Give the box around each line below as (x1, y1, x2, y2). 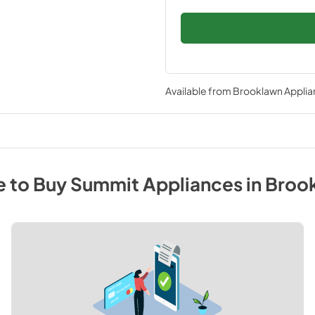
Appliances (142, 172, 243, 195)
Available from (165, 84, 233, 97)
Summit (70, 172, 139, 195)
